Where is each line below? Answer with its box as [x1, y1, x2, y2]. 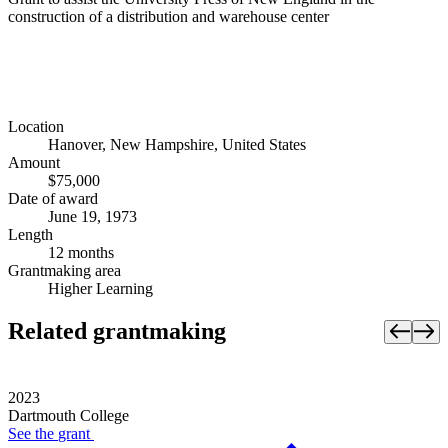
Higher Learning [48, 280, 153, 298]
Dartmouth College [8, 407, 129, 425]
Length [8, 226, 53, 244]
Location [8, 118, 64, 136]
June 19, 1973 [48, 208, 137, 226]
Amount [8, 154, 60, 172]
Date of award [8, 190, 98, 208]
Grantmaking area [8, 262, 121, 280]
